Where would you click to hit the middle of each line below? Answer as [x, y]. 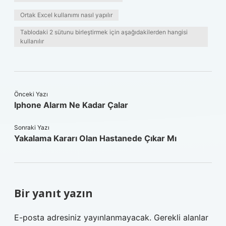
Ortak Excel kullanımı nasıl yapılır [66, 15]
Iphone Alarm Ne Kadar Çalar [71, 105]
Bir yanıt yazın [53, 193]
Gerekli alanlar [181, 217]
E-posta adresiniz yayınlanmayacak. [83, 217]
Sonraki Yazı [32, 127]
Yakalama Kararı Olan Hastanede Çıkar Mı [95, 138]
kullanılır [32, 41]
